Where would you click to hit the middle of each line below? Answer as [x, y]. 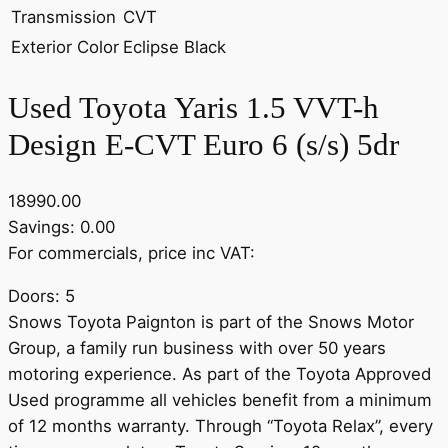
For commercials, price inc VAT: [131, 253]
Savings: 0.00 [61, 227]
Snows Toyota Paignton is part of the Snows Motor [211, 322]
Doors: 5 [41, 296]
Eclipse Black [174, 47]
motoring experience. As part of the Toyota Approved [219, 374]
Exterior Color [65, 47]
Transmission [63, 17]
